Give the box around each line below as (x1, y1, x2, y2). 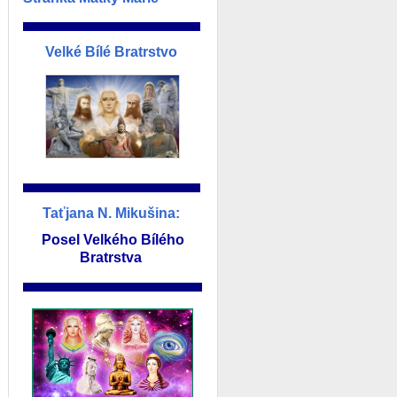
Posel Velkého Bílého (41, 232, 184, 248)
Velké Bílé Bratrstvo (44, 43, 181, 59)
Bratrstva (80, 250, 145, 266)
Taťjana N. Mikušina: (42, 205, 183, 221)
